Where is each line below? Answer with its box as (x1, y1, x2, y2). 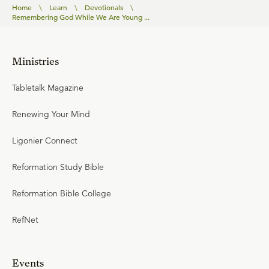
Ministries (12, 55, 59, 67)
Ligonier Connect (12, 135, 77, 146)
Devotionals (85, 2, 123, 12)
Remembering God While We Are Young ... (12, 12, 150, 22)
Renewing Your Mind (12, 109, 90, 119)
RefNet (12, 214, 38, 225)
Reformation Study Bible (12, 162, 104, 172)
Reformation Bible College (12, 188, 111, 199)
